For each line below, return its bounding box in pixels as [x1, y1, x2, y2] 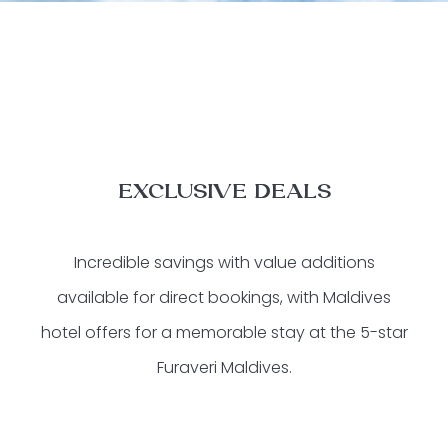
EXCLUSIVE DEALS [117, 179, 331, 204]
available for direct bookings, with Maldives [57, 285, 391, 309]
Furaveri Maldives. [156, 355, 292, 379]
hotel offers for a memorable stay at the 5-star [40, 320, 408, 344]
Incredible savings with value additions [73, 250, 375, 274]
